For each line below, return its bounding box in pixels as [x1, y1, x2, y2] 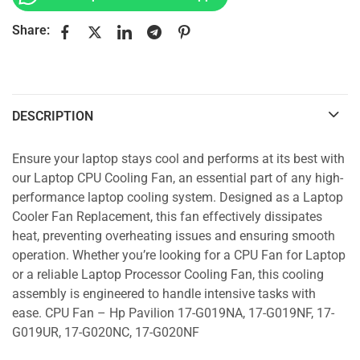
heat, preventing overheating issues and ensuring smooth [12, 229, 335, 244]
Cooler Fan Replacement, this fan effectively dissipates [12, 210, 322, 225]
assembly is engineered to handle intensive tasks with [12, 287, 316, 302]
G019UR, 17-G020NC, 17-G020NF [12, 325, 199, 341]
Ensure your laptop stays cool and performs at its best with [12, 152, 345, 167]
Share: [12, 22, 50, 38]
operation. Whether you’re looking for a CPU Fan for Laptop [12, 248, 346, 264]
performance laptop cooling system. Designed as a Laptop [12, 190, 343, 206]
